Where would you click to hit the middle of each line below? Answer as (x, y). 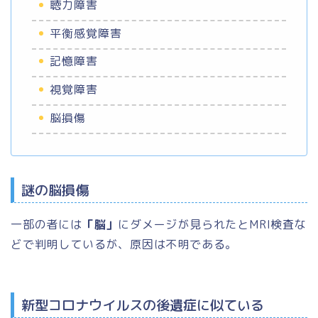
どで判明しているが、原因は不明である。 (124, 244)
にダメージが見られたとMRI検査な (212, 224)
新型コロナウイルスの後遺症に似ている (143, 305)
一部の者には (46, 224)
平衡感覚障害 (86, 33)
